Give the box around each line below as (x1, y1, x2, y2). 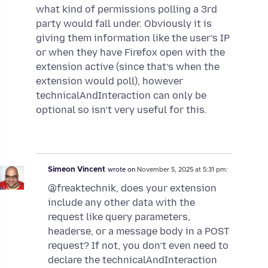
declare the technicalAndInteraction (48, 254, 217, 266)
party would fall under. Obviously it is (36, 18, 212, 30)
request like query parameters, (48, 211, 190, 223)
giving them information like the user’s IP (36, 32, 230, 44)
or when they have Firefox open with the (36, 47, 225, 59)
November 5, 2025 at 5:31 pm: (137, 167, 228, 173)
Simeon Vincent (48, 166, 105, 174)
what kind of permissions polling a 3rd (36, 4, 217, 16)
